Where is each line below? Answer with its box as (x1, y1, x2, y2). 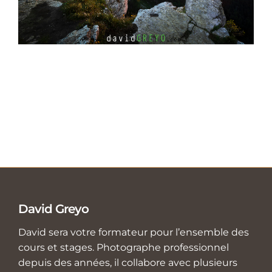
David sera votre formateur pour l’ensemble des (18, 226, 249, 238)
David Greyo (18, 201, 89, 216)
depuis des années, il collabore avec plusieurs (18, 256, 237, 268)
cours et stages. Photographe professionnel (18, 241, 229, 253)
